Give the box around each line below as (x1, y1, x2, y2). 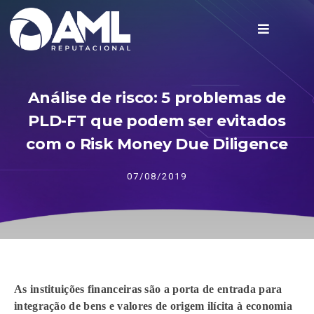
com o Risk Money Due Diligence (26, 135, 288, 153)
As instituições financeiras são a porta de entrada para (14, 283, 282, 295)
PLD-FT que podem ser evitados (28, 111, 286, 130)
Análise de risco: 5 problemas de (27, 88, 287, 107)
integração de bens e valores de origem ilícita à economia (14, 300, 293, 312)
